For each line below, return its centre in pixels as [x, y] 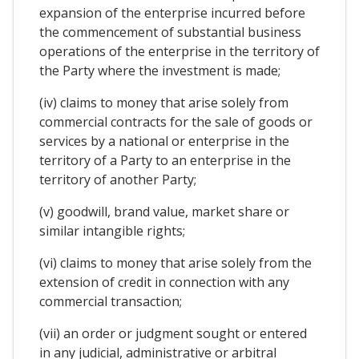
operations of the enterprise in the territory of [179, 51]
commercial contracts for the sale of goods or [176, 121]
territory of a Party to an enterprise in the [165, 160]
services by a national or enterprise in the [164, 141]
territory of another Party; [118, 179]
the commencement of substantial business [170, 32]
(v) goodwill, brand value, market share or [164, 211]
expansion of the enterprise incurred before [172, 12]
